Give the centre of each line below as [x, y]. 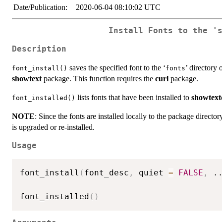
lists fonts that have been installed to [133, 97]
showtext [27, 78]
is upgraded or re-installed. [53, 127]
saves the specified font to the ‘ [116, 67]
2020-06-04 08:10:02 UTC [118, 7]
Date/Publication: [40, 7]
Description [39, 49]
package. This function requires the [98, 78]
